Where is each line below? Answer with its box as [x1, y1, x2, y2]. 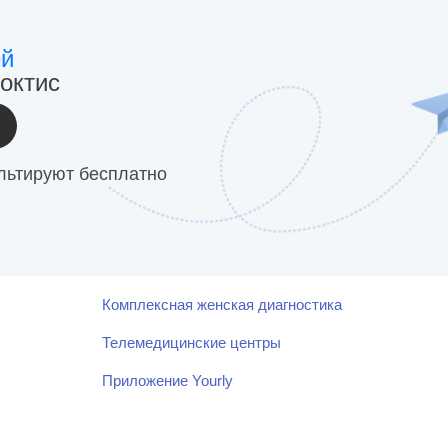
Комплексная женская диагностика [101, 296, 342, 313]
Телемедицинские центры [101, 334, 281, 351]
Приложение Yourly [101, 372, 233, 389]
